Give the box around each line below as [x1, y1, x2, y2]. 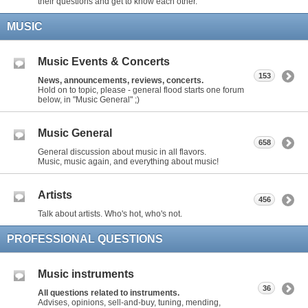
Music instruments [38, 268, 134, 280]
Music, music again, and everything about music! [38, 156, 219, 166]
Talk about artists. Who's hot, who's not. [38, 208, 182, 219]
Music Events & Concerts [38, 56, 170, 68]
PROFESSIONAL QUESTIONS [7, 232, 163, 245]
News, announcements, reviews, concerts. [38, 75, 203, 85]
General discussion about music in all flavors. [38, 146, 206, 157]
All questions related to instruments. [38, 287, 179, 298]
